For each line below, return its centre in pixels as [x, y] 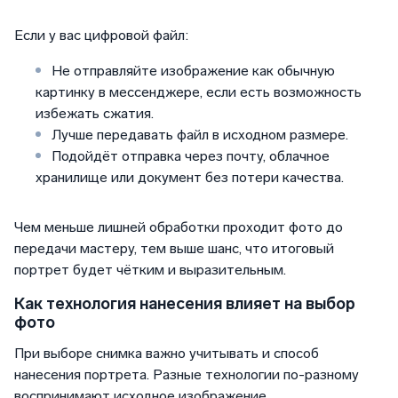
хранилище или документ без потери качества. [190, 178]
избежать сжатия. [95, 114]
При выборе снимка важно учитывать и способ [167, 354]
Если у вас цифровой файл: [101, 36]
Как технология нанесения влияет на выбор [185, 304]
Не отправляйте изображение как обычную [191, 71]
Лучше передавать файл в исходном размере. [198, 135]
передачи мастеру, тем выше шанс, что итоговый [174, 249]
